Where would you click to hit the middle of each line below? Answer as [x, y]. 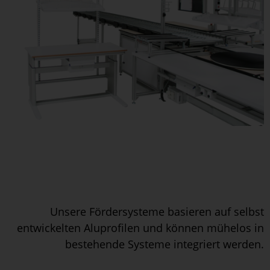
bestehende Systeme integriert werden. [165, 244]
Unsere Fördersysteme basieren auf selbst [157, 212]
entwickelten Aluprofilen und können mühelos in [140, 228]
